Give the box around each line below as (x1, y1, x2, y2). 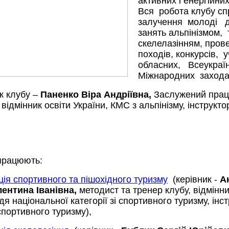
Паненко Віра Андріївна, (40, 89, 151, 100)
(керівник (168, 174, 214, 185)
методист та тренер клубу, (77, 185, 191, 195)
